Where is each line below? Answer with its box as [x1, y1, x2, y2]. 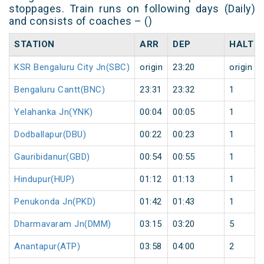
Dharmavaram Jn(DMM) [14, 219, 111, 230]
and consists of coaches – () [9, 15, 152, 28]
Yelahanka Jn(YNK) [14, 107, 93, 118]
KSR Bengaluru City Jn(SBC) [14, 62, 130, 73]
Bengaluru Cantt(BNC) [14, 84, 105, 95]
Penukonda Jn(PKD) [14, 196, 96, 207]
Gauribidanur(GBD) [14, 151, 90, 163]
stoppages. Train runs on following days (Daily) [9, 2, 255, 15]
